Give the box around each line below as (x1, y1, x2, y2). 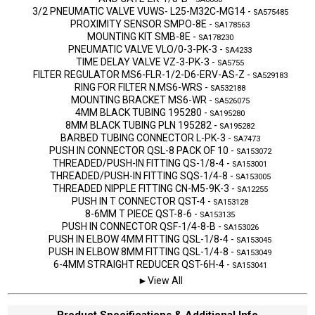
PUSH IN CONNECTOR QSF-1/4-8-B (61, 220, 216, 232)
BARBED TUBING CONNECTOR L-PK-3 (60, 131, 226, 143)
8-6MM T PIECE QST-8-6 (85, 207, 192, 219)
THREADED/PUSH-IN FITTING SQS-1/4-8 (49, 169, 228, 181)
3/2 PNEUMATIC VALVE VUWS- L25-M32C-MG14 (32, 5, 245, 17)
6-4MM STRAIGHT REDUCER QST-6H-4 (53, 258, 224, 270)
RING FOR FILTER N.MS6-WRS (75, 81, 202, 93)
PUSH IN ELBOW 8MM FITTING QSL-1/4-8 (49, 245, 229, 257)
